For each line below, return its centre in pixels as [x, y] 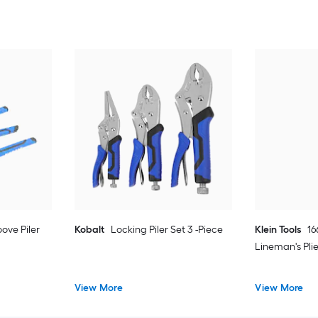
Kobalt [89, 229]
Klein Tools [278, 229]
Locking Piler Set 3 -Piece [166, 229]
